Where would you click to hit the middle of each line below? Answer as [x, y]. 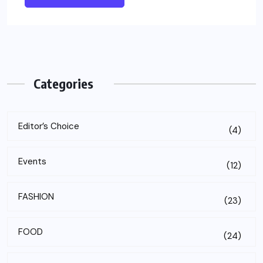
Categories [63, 84]
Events [32, 162]
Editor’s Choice [49, 127]
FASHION [36, 197]
